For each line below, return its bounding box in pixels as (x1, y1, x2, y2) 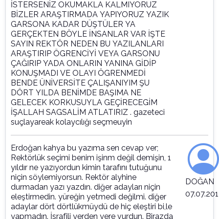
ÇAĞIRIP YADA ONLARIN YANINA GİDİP (11, 59, 156, 68)
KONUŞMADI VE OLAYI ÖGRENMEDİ (11, 68, 146, 78)
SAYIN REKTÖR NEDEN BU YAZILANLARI (11, 39, 164, 49)
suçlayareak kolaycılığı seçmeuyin (11, 117, 132, 127)
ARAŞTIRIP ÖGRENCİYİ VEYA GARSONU (11, 49, 160, 59)
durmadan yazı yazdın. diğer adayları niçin (11, 182, 160, 192)
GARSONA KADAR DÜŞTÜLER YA (11, 20, 135, 29)
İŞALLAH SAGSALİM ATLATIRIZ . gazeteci (11, 108, 165, 117)
